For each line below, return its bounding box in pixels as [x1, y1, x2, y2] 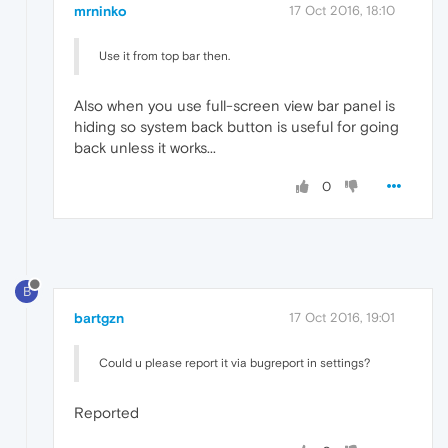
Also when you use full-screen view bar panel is [74, 97, 395, 114]
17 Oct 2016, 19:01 [289, 309, 395, 325]
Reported [74, 403, 139, 421]
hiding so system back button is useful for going [74, 118, 399, 135]
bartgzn [74, 309, 124, 326]
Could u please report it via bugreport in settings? [99, 355, 370, 370]
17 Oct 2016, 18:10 [289, 3, 395, 18]
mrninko [74, 3, 127, 19]
